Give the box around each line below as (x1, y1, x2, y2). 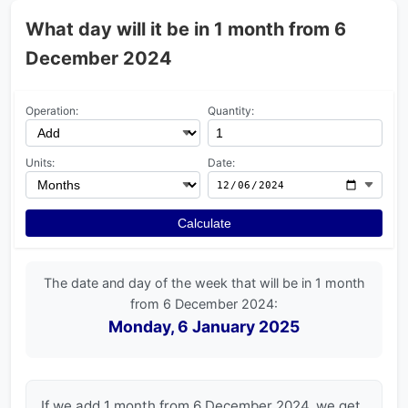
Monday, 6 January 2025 (108, 317, 300, 336)
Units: (25, 156, 55, 169)
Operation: (25, 104, 78, 117)
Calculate (177, 216, 231, 230)
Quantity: (208, 104, 254, 117)
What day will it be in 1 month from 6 (25, 18, 346, 40)
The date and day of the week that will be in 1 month (43, 275, 365, 291)
